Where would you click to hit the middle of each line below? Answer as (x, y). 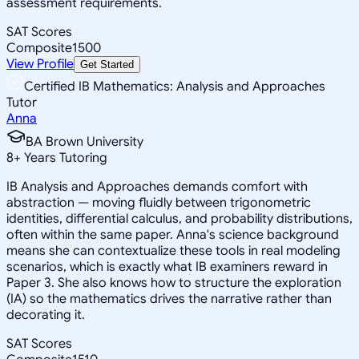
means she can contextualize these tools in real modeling (173, 250)
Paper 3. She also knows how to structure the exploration (174, 282)
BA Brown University (85, 141)
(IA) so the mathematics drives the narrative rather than (169, 298)
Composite (39, 48)
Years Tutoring (64, 157)
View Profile (40, 64)
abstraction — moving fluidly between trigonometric (159, 202)
